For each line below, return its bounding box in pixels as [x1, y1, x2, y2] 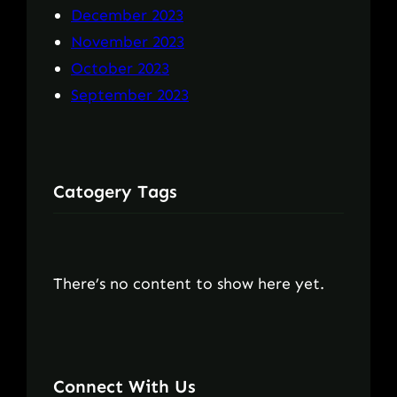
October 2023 [71, 58, 169, 78]
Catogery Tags [53, 180, 177, 202]
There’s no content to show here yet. [53, 273, 324, 293]
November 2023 [71, 31, 184, 51]
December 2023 [71, 4, 183, 25]
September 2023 [71, 84, 189, 105]
